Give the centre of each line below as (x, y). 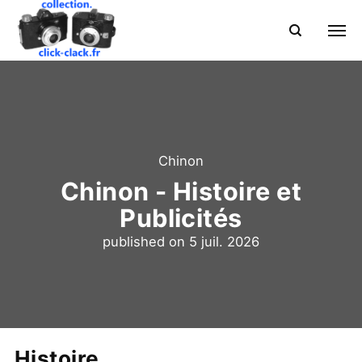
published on (146, 242)
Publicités (181, 218)
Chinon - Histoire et (181, 192)
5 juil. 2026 (224, 242)
